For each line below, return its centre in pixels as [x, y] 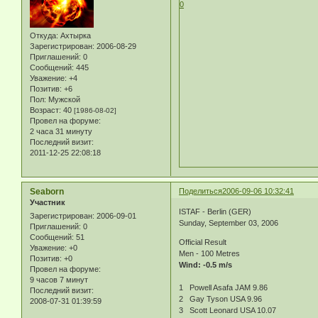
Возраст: [45, 110]
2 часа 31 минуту [61, 131]
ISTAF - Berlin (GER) [215, 212]
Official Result [203, 242]
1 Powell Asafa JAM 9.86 [227, 288]
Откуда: [44, 35]
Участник [48, 202]
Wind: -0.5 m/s [206, 265]
